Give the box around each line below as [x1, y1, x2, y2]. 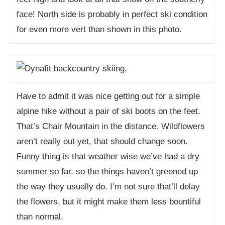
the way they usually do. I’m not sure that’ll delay [17, 182, 200, 191]
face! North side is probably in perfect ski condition [17, 10, 207, 19]
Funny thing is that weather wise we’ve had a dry [17, 152, 199, 161]
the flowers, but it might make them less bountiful [17, 197, 201, 206]
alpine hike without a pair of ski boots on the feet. [17, 106, 200, 116]
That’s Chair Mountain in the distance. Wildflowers [17, 122, 205, 131]
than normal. [17, 212, 63, 221]
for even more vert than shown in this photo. [17, 25, 182, 34]
